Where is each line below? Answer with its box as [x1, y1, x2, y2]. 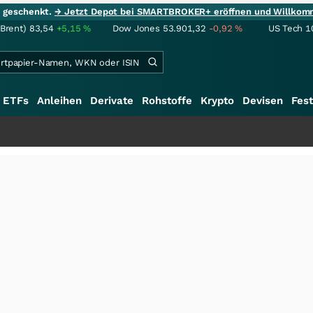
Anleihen [37, 94, 82, 107]
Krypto [201, 94, 234, 107]
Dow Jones [112, 23, 160, 34]
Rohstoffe [142, 94, 192, 107]
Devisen [242, 94, 283, 107]
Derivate [90, 94, 133, 107]
